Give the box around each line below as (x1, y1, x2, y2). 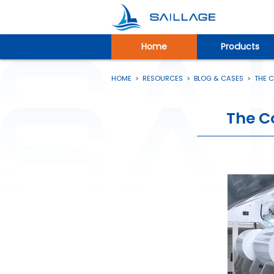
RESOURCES (143, 73, 183, 83)
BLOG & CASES (194, 73, 243, 83)
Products (220, 40, 259, 53)
